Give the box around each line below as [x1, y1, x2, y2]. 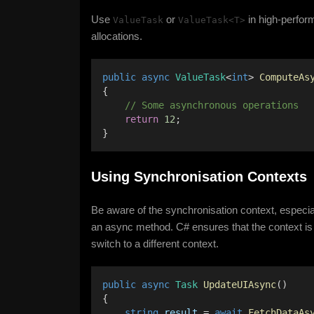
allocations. [91, 30, 142, 42]
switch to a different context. [91, 238, 219, 250]
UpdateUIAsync [203, 279, 276, 290]
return [125, 114, 158, 125]
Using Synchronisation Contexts [91, 169, 307, 184]
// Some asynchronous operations [102, 100, 304, 111]
